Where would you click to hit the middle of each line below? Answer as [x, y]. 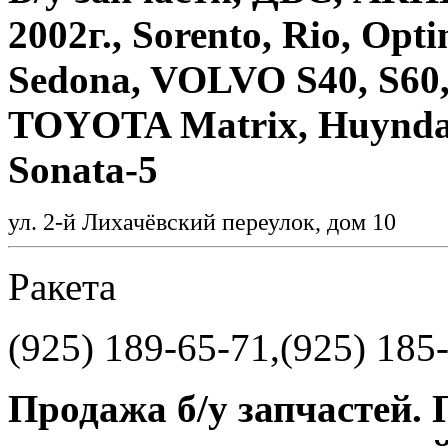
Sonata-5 [83, 169]
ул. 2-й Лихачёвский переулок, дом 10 [208, 221]
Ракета [62, 286]
